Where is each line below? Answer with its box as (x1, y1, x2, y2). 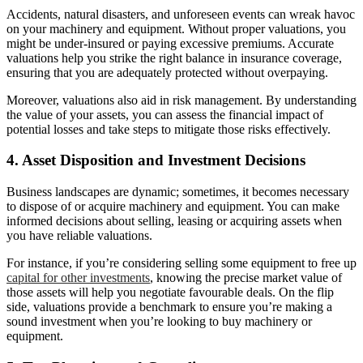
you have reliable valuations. (6, 228, 152, 243)
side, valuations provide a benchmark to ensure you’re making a (6, 300, 332, 314)
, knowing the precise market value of (150, 271, 342, 285)
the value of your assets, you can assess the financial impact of (6, 107, 323, 122)
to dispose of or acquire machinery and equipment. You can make (6, 199, 340, 214)
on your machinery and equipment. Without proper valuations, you (6, 21, 346, 36)
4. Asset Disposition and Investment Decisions (6, 152, 305, 169)
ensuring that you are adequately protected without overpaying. (6, 65, 328, 79)
